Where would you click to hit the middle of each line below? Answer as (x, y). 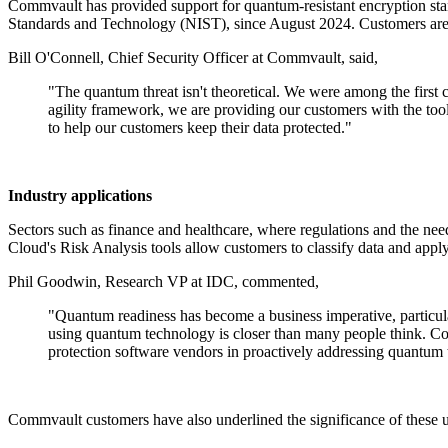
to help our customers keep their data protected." (200, 128)
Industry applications (80, 196)
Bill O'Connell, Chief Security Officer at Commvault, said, (193, 58)
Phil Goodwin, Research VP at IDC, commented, (163, 282)
